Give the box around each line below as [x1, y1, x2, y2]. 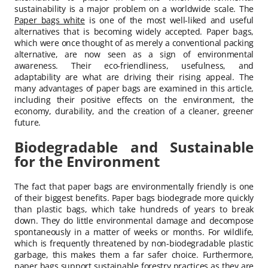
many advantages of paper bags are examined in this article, [14, 83, 254, 94]
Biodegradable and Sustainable [14, 136, 254, 157]
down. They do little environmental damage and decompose [14, 214, 254, 226]
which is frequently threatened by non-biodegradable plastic [14, 237, 254, 249]
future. [14, 117, 41, 128]
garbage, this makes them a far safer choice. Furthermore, [14, 248, 254, 260]
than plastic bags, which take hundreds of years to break [14, 203, 254, 215]
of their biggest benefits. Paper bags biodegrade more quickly [14, 191, 254, 203]
